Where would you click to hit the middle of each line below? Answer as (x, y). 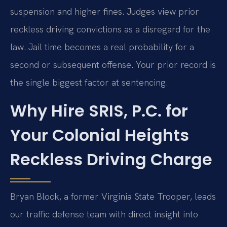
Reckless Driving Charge (111, 159)
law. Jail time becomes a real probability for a (102, 47)
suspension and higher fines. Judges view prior (105, 12)
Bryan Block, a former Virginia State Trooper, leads (113, 196)
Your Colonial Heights (100, 135)
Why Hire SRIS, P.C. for (99, 110)
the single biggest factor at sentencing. (89, 83)
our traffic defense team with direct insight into (104, 214)
